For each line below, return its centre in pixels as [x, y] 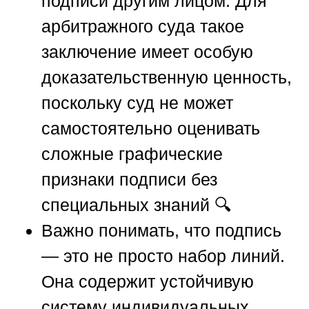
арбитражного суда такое [143, 27]
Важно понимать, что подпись [161, 231]
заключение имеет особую [147, 52]
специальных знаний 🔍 [136, 205]
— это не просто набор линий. [163, 256]
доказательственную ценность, [167, 78]
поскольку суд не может [137, 103]
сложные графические [132, 154]
